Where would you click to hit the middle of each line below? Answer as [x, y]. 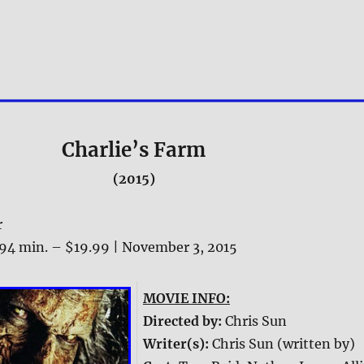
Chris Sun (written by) [283, 344]
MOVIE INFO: [186, 299]
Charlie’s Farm [134, 150]
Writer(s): [177, 344]
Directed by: [184, 321]
